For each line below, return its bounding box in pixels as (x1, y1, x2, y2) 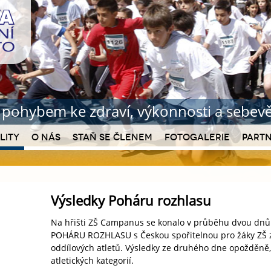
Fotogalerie (165, 132, 230, 143)
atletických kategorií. (51, 255, 134, 266)
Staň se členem (73, 132, 152, 143)
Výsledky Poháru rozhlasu (51, 191, 211, 209)
